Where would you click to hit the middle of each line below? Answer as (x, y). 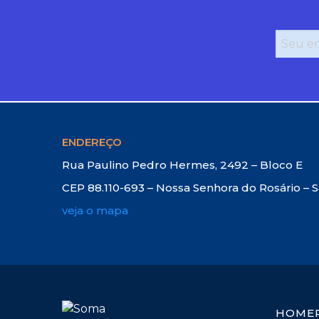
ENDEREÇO (92, 142)
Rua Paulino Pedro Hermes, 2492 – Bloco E (182, 165)
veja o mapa (95, 211)
